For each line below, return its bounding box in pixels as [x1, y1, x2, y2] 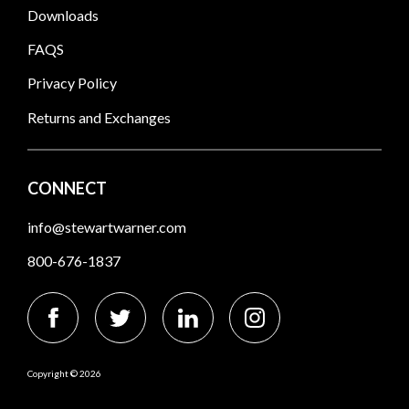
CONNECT [27, 177, 107, 198]
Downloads [27, 5, 99, 24]
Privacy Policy [27, 74, 117, 92]
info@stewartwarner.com [27, 217, 186, 236]
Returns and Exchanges [27, 108, 171, 126]
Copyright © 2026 [27, 368, 101, 380]
